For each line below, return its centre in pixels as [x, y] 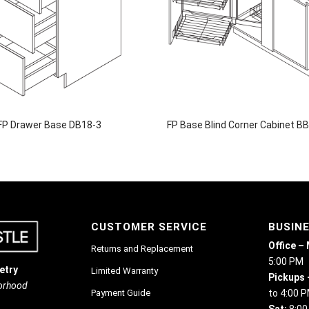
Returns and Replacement [142, 248]
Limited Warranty [124, 270]
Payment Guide [121, 292]
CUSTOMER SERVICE [149, 227]
